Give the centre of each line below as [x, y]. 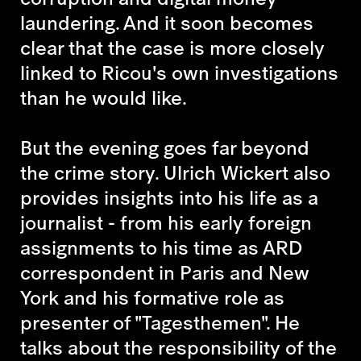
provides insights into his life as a [169, 197]
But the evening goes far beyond [165, 147]
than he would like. [104, 97]
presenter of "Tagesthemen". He [160, 322]
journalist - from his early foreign [166, 222]
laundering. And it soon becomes [167, 22]
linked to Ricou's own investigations [179, 72]
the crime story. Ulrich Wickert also [175, 172]
